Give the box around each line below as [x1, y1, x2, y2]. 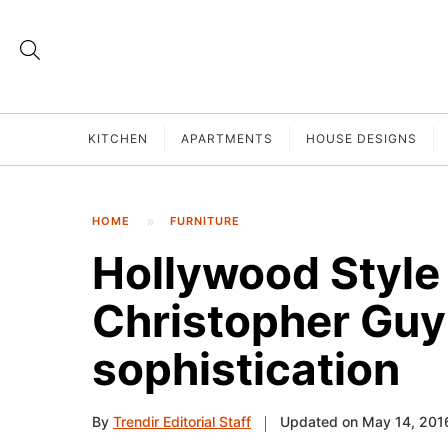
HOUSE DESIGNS [306, 131, 417, 147]
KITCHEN [88, 131, 148, 147]
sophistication [92, 342, 400, 397]
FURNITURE [170, 214, 240, 228]
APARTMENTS [181, 131, 273, 147]
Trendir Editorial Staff [113, 413, 251, 431]
